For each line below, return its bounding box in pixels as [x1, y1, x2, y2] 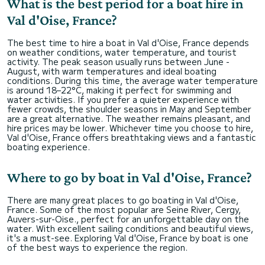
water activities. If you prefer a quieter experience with [7, 93, 239, 105]
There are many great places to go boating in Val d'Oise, [7, 194, 238, 206]
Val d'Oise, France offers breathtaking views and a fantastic [7, 131, 256, 143]
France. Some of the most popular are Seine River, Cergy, [7, 203, 241, 215]
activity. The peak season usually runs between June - [7, 56, 230, 67]
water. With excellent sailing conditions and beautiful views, [7, 222, 253, 234]
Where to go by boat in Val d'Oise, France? [7, 169, 252, 185]
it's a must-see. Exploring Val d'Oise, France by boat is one [7, 232, 248, 244]
